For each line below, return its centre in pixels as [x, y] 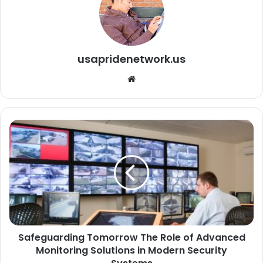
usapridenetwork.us [131, 59]
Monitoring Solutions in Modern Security [131, 250]
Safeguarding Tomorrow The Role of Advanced [131, 237]
